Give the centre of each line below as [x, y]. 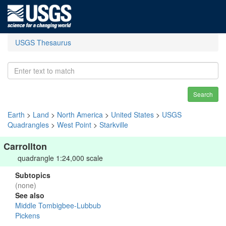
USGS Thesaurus [43, 42]
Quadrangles [28, 125]
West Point [74, 125]
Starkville [114, 125]
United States [132, 115]
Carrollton [25, 146]
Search [203, 94]
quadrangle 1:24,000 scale [60, 158]
